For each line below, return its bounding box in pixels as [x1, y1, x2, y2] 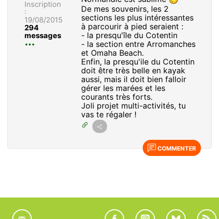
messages [24, 30, 61, 40]
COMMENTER [156, 145, 196, 153]
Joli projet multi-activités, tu [81, 101, 186, 111]
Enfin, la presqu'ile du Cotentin [81, 57, 195, 67]
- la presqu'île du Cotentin [81, 30, 177, 41]
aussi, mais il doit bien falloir [81, 74, 186, 85]
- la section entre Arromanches [81, 39, 196, 49]
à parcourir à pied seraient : [81, 22, 183, 32]
